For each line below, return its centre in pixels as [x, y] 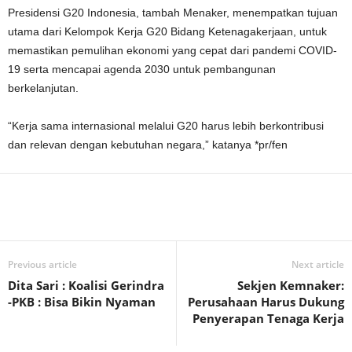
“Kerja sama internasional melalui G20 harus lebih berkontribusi [166, 126]
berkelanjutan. [43, 88]
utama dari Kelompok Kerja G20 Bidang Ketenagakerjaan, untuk [167, 31]
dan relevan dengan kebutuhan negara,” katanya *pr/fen [148, 145]
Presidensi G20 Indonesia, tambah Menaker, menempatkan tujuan [173, 13]
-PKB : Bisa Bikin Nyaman [82, 302]
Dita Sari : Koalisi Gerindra [86, 285]
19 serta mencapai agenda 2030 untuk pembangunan [142, 69]
